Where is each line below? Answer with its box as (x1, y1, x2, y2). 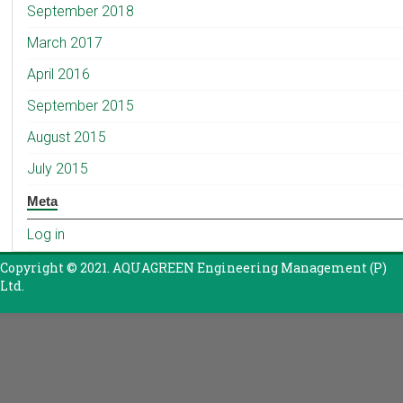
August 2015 (27, 129, 107, 146)
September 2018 (27, 3, 135, 20)
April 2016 (27, 66, 91, 83)
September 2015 (27, 97, 135, 114)
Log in (27, 226, 66, 243)
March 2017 (27, 34, 103, 51)
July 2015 (27, 160, 89, 177)
